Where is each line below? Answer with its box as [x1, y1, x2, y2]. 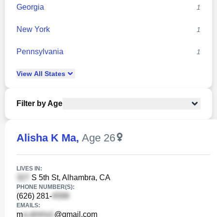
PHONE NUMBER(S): [16, 184, 75, 190]
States [43, 70, 65, 77]
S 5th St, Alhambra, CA [30, 173, 110, 182]
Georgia [16, 3, 44, 11]
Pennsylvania [16, 47, 63, 56]
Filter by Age [16, 99, 62, 108]
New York [16, 25, 50, 33]
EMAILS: [16, 202, 40, 209]
